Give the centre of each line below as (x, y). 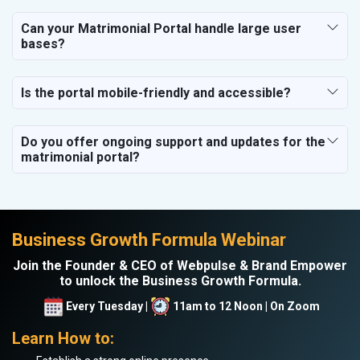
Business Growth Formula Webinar (149, 239)
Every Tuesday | (106, 307)
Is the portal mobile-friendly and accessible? (156, 92)
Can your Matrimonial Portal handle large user (161, 28)
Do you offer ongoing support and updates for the (173, 141)
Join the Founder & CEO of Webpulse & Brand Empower (180, 265)
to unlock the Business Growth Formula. (180, 280)
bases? (43, 43)
